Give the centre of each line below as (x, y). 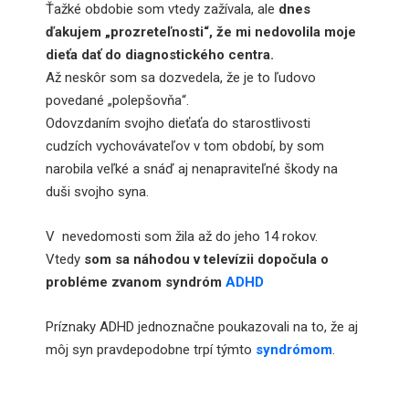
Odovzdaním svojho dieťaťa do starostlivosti (178, 123)
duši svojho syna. (97, 191)
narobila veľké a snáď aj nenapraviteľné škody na (192, 168)
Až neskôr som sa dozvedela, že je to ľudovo (181, 77)
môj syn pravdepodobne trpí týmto (151, 349)
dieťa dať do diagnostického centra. (160, 54)
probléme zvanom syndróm (136, 282)
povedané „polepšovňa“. (117, 100)
